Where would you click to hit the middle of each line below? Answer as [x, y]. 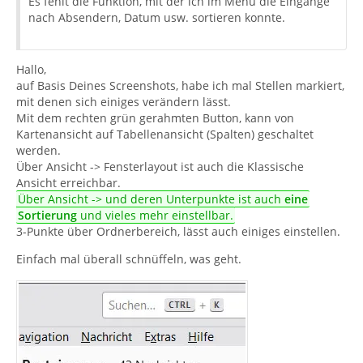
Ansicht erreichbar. [68, 182]
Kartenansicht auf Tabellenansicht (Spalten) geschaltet [165, 134]
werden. [38, 150]
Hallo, [31, 69]
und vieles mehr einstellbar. [156, 215]
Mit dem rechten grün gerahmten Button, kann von [155, 117]
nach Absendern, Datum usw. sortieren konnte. [157, 17]
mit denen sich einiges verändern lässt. [124, 101]
